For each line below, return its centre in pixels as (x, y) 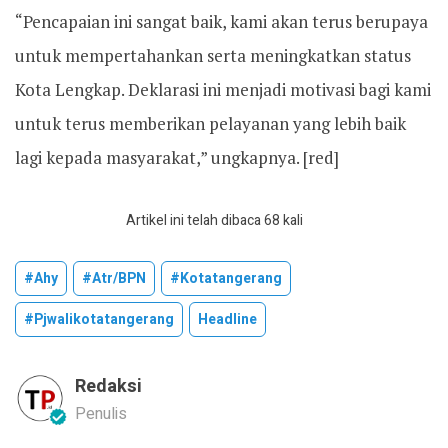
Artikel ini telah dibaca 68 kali (214, 220)
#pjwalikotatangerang (99, 319)
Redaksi (108, 386)
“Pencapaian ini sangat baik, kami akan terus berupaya (221, 21)
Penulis (101, 414)
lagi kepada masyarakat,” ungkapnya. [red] (177, 157)
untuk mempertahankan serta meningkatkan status (213, 55)
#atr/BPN (114, 278)
